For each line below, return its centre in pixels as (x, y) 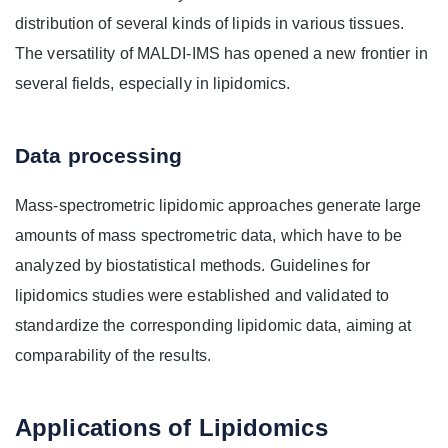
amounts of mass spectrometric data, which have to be (209, 236)
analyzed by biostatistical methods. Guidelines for (193, 266)
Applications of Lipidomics (171, 428)
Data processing (99, 156)
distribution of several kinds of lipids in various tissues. (209, 24)
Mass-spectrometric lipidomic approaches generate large (218, 206)
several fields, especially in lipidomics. (153, 84)
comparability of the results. (113, 356)
